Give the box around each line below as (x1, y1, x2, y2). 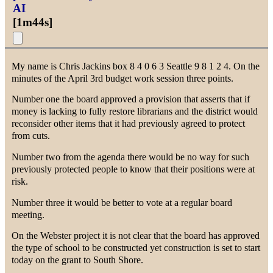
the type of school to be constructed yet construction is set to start (12, 243, 261, 253)
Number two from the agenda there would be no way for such (12, 152, 250, 162)
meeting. (12, 209, 45, 220)
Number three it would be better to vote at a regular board (12, 197, 233, 208)
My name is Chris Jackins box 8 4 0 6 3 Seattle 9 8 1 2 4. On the (12, 60, 260, 71)
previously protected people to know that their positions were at (12, 164, 255, 174)
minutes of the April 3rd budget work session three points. (12, 73, 234, 83)
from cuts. (12, 130, 51, 141)
